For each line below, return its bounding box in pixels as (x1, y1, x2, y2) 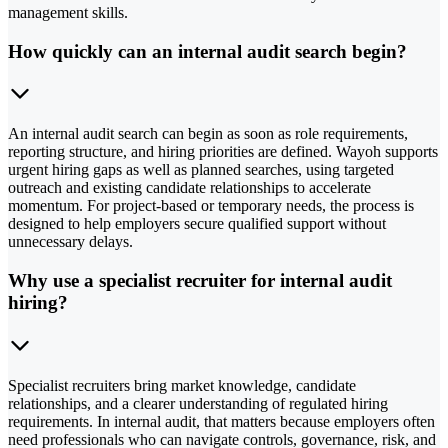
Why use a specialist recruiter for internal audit (8, 270, 392, 292)
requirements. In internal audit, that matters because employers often (8, 412, 435, 430)
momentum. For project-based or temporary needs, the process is (8, 197, 414, 215)
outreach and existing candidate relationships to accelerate (8, 179, 371, 197)
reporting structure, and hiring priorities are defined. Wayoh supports (8, 143, 438, 161)
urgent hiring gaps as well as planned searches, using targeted (8, 161, 394, 179)
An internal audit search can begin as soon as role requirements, (8, 125, 408, 143)
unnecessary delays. (8, 233, 133, 251)
